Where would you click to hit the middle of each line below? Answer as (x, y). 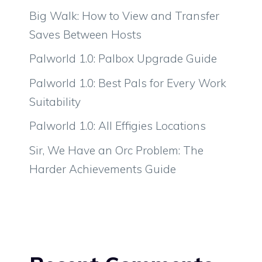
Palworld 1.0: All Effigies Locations (118, 126)
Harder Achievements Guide (103, 169)
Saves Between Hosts (85, 34)
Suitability (55, 101)
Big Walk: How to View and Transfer (124, 15)
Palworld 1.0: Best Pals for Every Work (128, 83)
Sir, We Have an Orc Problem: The (116, 150)
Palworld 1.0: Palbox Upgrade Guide (123, 59)
